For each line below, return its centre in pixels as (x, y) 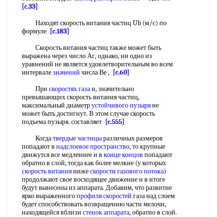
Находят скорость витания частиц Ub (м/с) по (94, 23)
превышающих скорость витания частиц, (81, 97)
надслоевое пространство (93, 147)
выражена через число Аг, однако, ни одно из (87, 56)
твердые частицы (77, 138)
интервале (37, 72)
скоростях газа (70, 89)
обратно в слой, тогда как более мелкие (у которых (94, 163)
